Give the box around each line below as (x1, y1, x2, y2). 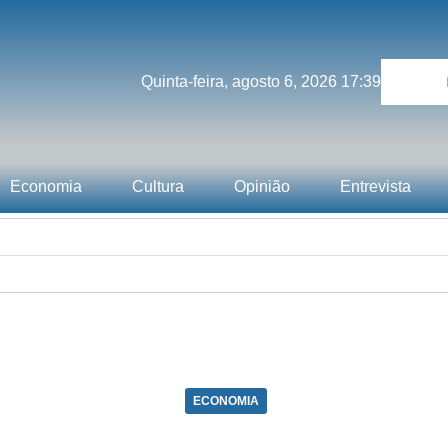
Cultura (132, 178, 184, 195)
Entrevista (340, 178, 411, 195)
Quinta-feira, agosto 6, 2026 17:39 (140, 73, 381, 90)
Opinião (234, 178, 290, 195)
